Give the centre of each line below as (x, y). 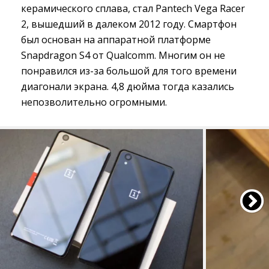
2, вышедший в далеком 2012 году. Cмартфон (129, 24)
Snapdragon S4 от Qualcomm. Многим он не (123, 56)
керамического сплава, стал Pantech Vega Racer (133, 9)
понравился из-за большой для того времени (129, 71)
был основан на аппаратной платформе (116, 40)
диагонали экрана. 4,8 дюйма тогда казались (128, 87)
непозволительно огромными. (94, 102)
